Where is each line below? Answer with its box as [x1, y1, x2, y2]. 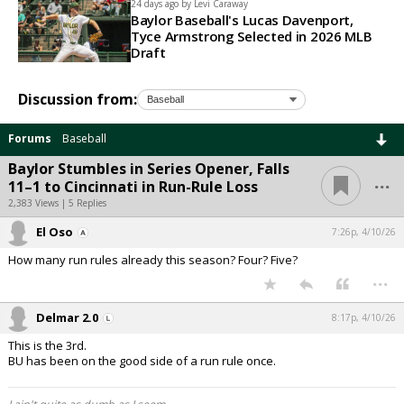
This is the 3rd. [8, 336, 87, 353]
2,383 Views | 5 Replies [8, 196, 106, 209]
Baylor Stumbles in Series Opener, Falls [8, 158, 289, 179]
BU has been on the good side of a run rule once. [8, 352, 276, 369]
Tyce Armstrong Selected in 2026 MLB [131, 27, 372, 46]
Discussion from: [18, 89, 137, 110]
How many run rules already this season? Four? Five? [8, 251, 298, 268]
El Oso [36, 223, 73, 240]
